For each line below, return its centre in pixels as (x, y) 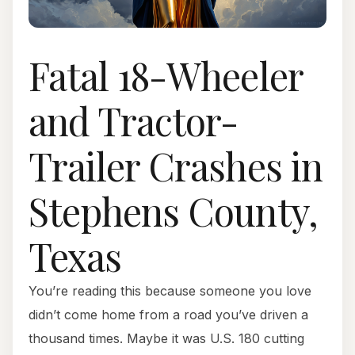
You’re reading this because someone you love (170, 291)
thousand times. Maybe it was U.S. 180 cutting (166, 339)
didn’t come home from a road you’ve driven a (168, 315)
